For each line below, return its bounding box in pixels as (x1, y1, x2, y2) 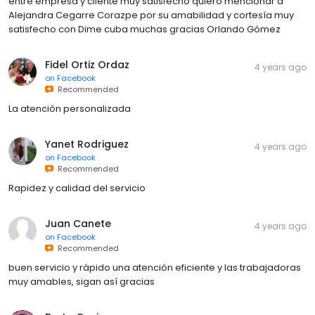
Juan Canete (45, 216, 111, 231)
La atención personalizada (8, 101, 131, 115)
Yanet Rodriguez (45, 136, 129, 151)
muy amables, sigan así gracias (8, 274, 155, 288)
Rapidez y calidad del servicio (8, 181, 146, 195)
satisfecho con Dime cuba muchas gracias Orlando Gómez (8, 22, 281, 36)
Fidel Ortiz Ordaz (45, 57, 129, 72)
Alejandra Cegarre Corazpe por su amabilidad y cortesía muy (8, 8, 294, 22)
